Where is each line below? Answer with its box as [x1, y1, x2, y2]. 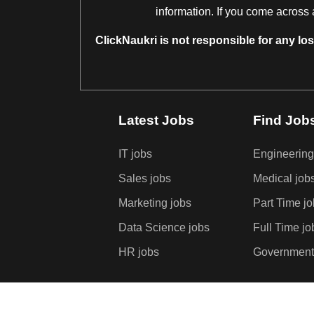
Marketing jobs [118, 196, 191, 209]
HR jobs [118, 245, 159, 258]
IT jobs [118, 147, 152, 160]
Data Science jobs [118, 221, 210, 233]
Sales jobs [118, 172, 171, 184]
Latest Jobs [118, 111, 194, 128]
